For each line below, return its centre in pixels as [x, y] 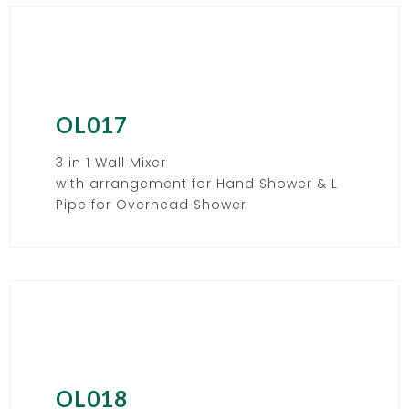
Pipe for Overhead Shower [151, 204]
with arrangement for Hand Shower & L [197, 183]
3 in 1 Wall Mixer [111, 162]
